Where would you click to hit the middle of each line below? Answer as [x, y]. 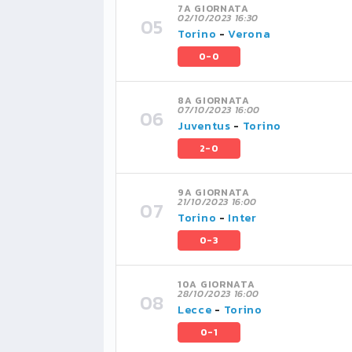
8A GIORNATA [214, 101]
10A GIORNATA [216, 284]
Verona [249, 34]
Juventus [204, 126]
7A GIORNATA [213, 9]
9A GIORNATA [214, 192]
